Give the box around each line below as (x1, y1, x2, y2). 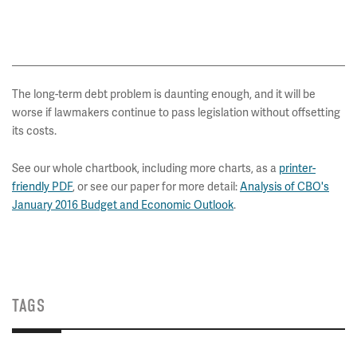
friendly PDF (12, 179, 73, 194)
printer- (279, 161, 316, 175)
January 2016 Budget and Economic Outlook (12, 198, 233, 212)
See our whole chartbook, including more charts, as (12, 161, 268, 175)
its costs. (12, 124, 57, 138)
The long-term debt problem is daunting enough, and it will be (12, 87, 316, 101)
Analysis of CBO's (240, 179, 329, 194)
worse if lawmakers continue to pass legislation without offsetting (12, 105, 340, 120)
